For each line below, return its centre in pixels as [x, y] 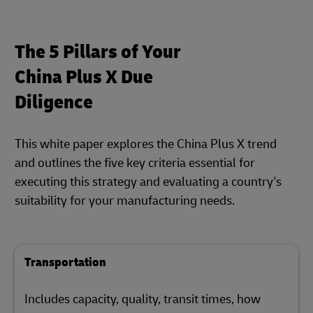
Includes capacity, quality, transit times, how [143, 299]
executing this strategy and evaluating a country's [148, 182]
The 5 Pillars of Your [98, 52]
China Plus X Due [84, 77]
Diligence [54, 102]
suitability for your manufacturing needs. [125, 201]
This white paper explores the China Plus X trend [146, 144]
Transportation [65, 262]
